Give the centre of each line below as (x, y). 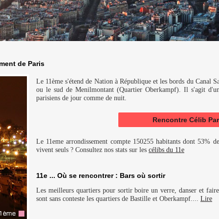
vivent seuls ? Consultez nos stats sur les (92, 149)
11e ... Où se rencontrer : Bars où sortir (101, 176)
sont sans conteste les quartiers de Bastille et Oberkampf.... (118, 199)
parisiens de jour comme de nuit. (81, 98)
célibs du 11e (166, 149)
